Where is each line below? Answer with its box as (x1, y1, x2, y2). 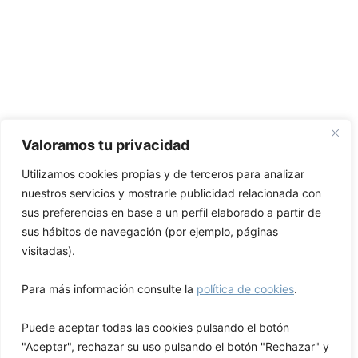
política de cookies (197, 282, 294, 296)
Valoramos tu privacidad (22, 137, 189, 153)
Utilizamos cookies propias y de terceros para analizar (22, 167, 304, 181)
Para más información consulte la (22, 282, 197, 296)
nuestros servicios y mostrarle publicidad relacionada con (22, 186, 321, 200)
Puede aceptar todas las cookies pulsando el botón (22, 320, 289, 334)
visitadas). (22, 244, 75, 257)
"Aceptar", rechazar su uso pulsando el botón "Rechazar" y (22, 340, 329, 353)
